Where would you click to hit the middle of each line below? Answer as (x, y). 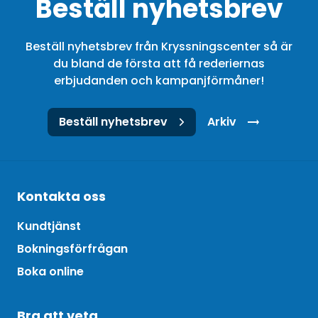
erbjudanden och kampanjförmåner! (159, 80)
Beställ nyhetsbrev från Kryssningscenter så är (159, 46)
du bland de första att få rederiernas (159, 63)
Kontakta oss (61, 196)
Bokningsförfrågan (72, 248)
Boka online (50, 271)
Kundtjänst (49, 226)
